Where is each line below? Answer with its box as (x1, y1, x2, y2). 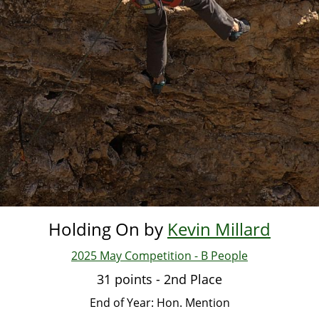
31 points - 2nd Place (97, 270, 222, 288)
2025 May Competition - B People (71, 247, 248, 263)
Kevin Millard (167, 216, 271, 241)
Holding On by (48, 216, 167, 241)
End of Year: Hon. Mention (89, 294, 230, 310)
